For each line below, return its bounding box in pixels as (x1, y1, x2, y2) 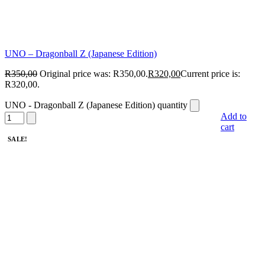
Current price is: (180, 69, 240, 79)
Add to (220, 111, 247, 122)
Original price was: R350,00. (40, 69, 148, 79)
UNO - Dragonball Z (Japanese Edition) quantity (5, 100, 188, 111)
